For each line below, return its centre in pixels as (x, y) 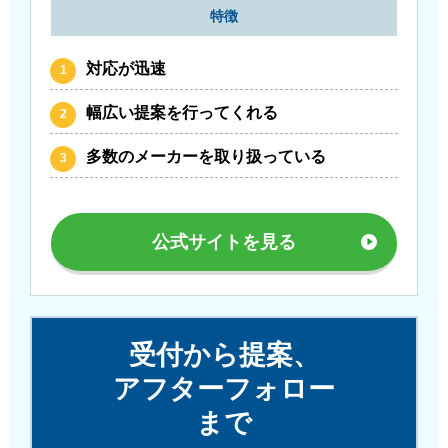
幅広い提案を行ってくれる (182, 112)
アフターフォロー (224, 388)
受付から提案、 (224, 354)
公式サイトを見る (224, 241)
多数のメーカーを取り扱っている (206, 156)
